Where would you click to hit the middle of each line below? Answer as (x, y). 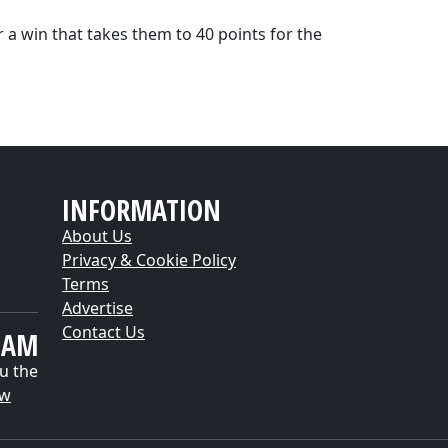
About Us (97, 236)
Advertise (97, 308)
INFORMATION (141, 210)
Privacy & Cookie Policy (149, 260)
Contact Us (103, 332)
